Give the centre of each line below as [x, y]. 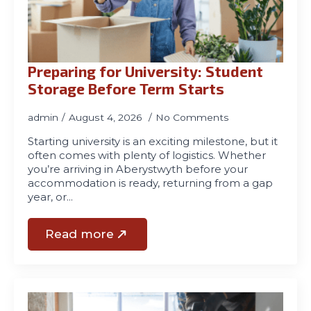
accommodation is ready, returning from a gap [150, 183]
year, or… [50, 197]
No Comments [192, 117]
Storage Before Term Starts [126, 89]
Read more [79, 234]
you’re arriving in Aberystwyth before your [138, 169]
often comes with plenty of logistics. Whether [147, 155]
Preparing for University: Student [145, 71]
